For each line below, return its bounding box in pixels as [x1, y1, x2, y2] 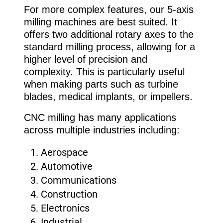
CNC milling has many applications [24, 112, 176, 123]
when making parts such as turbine [24, 79, 178, 90]
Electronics [41, 201, 90, 215]
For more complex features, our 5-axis [24, 4, 194, 15]
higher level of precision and [24, 54, 147, 65]
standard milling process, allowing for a [24, 41, 195, 53]
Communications [41, 173, 116, 187]
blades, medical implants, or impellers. [24, 91, 193, 103]
